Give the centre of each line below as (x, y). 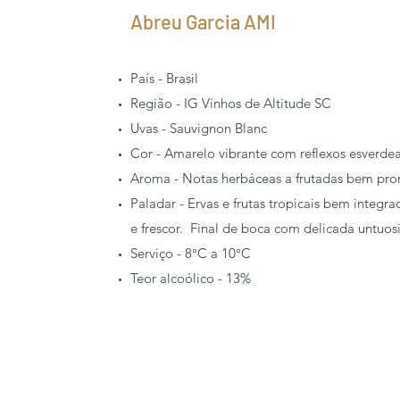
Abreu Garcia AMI (203, 21)
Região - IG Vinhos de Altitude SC (231, 103)
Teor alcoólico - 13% (191, 278)
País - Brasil (164, 78)
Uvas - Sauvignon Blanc (199, 128)
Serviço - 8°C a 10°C (191, 253)
